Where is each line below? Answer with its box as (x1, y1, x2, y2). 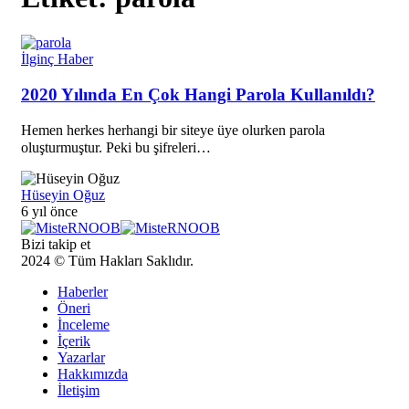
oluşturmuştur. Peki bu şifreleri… (21, 140, 211, 156)
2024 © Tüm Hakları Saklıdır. (21, 253, 194, 269)
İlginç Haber (21, 50, 93, 67)
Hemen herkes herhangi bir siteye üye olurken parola (21, 122, 325, 139)
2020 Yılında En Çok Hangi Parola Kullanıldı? (21, 84, 375, 104)
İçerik (58, 333, 90, 350)
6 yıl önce (21, 204, 78, 220)
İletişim (58, 383, 100, 399)
